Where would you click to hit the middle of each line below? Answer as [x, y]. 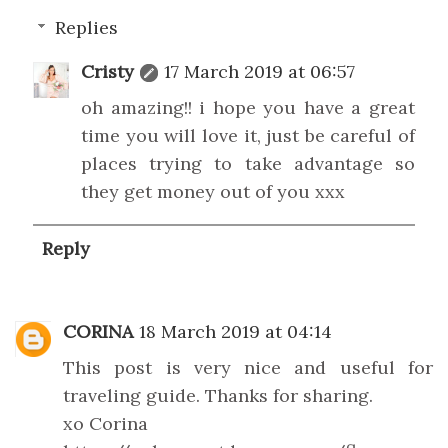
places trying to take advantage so [248, 164]
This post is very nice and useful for [248, 367]
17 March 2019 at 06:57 [259, 72]
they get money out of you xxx [213, 192]
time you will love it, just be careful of [248, 136]
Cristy [107, 72]
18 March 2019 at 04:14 [235, 331]
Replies [86, 28]
